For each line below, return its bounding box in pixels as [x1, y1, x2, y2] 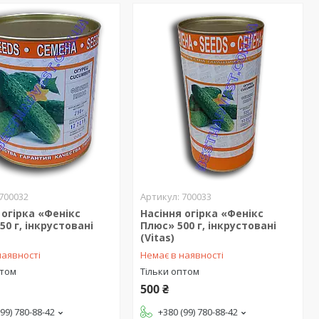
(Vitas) [140, 231, 174, 244]
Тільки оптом [140, 265, 199, 278]
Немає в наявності [140, 249, 224, 261]
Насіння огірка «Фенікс [140, 206, 263, 220]
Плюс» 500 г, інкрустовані [140, 219, 276, 232]
